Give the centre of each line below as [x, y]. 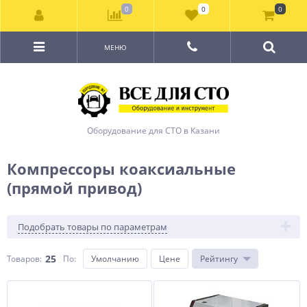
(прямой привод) [74, 188]
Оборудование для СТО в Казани [153, 131]
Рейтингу [219, 259]
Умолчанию [115, 259]
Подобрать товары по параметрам [93, 227]
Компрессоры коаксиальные [121, 169]
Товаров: [24, 259]
